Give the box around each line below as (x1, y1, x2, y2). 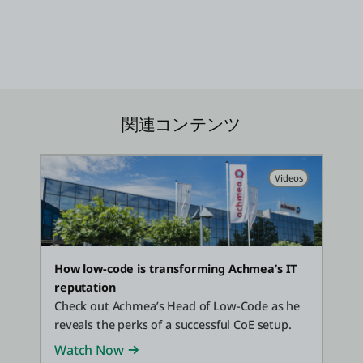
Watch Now (54, 340, 124, 359)
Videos (275, 171, 303, 184)
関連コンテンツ (122, 114, 241, 135)
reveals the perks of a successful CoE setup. (54, 316, 292, 332)
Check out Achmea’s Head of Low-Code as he (54, 297, 301, 314)
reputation (54, 279, 116, 295)
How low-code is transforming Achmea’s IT (54, 260, 297, 276)
